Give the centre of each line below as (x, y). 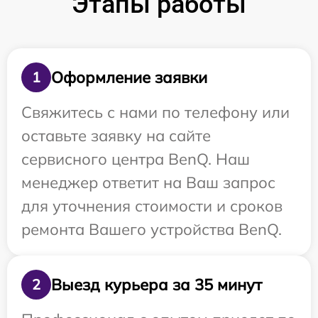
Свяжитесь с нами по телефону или (155, 112)
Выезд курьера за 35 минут (157, 284)
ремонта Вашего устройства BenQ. (152, 229)
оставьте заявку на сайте (116, 136)
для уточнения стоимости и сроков (152, 206)
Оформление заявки (129, 77)
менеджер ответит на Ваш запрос (148, 182)
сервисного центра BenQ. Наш (136, 159)
